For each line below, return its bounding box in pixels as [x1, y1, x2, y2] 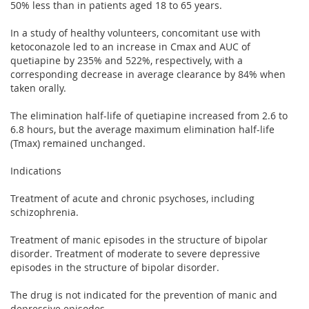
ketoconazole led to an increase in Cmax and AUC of [10, 39, 250, 53]
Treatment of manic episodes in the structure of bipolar [10, 232, 268, 246]
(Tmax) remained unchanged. [10, 136, 146, 150]
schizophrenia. [10, 205, 79, 219]
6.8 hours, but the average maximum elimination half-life [10, 122, 275, 136]
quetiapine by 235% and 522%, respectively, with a [10, 53, 243, 67]
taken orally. [10, 81, 66, 94]
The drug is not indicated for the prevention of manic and [10, 288, 277, 301]
